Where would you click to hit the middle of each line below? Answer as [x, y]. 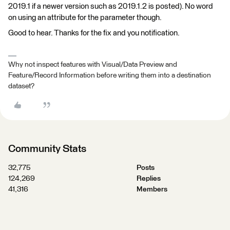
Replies [148, 178]
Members [152, 189]
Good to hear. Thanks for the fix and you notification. [94, 33]
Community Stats [47, 149]
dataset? [21, 86]
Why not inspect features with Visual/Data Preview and [93, 64]
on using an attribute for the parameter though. [85, 17]
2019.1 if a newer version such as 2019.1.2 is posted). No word [111, 6]
